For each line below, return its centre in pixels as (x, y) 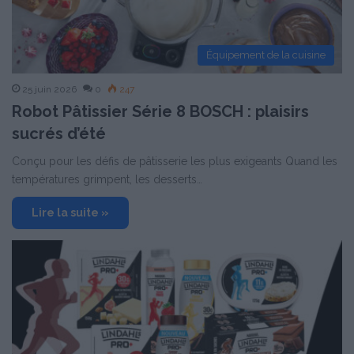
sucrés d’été (59, 133)
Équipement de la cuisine (266, 55)
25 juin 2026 (49, 89)
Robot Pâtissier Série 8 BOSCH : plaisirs (160, 111)
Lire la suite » (70, 212)
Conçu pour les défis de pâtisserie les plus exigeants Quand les (175, 161)
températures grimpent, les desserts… (107, 179)
